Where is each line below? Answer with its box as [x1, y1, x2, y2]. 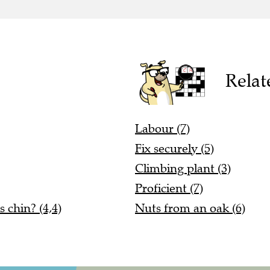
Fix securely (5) [135, 141, 214, 157]
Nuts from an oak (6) [135, 201, 245, 216]
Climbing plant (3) [135, 161, 231, 177]
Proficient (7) [135, 181, 203, 196]
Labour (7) [135, 121, 190, 137]
